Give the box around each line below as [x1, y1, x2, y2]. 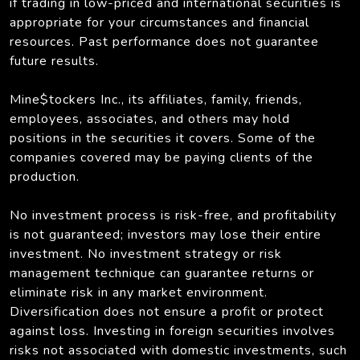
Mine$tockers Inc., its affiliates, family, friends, [10, 90, 302, 108]
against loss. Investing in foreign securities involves [10, 321, 335, 340]
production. [10, 167, 80, 186]
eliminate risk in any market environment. [10, 283, 268, 301]
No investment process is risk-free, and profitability [10, 206, 337, 224]
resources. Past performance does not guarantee [10, 32, 319, 51]
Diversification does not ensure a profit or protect [10, 302, 324, 321]
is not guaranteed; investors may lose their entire [10, 225, 321, 243]
